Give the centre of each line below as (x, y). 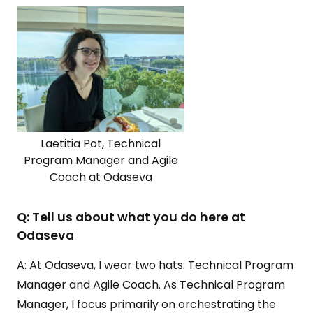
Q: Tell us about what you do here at (131, 217)
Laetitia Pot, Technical (101, 144)
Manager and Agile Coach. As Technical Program (151, 285)
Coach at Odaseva (101, 177)
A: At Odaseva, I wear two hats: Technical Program (155, 265)
